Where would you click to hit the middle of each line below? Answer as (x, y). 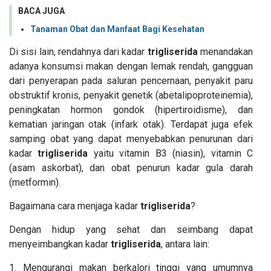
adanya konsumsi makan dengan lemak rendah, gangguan (131, 67)
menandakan (225, 52)
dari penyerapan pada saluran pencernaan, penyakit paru (131, 81)
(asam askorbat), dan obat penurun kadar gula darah (131, 168)
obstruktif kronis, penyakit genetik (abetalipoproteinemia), (131, 96)
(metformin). (35, 183)
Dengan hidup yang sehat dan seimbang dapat (131, 230)
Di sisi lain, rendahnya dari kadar (78, 52)
